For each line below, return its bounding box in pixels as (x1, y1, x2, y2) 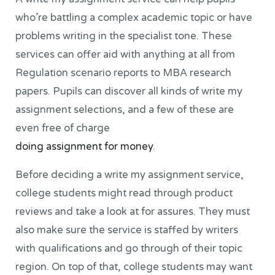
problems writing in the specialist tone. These (15, 29, 233, 42)
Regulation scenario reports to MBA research (15, 66, 232, 79)
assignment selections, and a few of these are (15, 103, 234, 116)
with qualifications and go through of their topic (15, 242, 243, 255)
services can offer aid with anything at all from (15, 48, 236, 61)
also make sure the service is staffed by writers (15, 223, 239, 236)
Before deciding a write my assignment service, (15, 168, 244, 181)
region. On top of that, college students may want (15, 260, 253, 273)
